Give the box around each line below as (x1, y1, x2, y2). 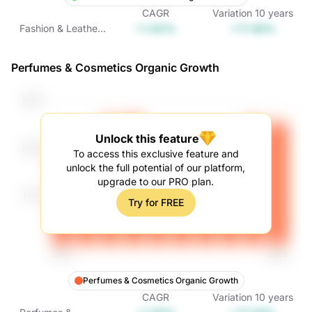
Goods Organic (19, 36, 88, 48)
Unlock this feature (95, 132, 200, 146)
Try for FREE (127, 196, 184, 208)
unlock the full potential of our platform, (66, 162, 246, 173)
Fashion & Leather (19, 22, 101, 34)
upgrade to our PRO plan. (97, 175, 214, 187)
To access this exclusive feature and (72, 148, 239, 159)
